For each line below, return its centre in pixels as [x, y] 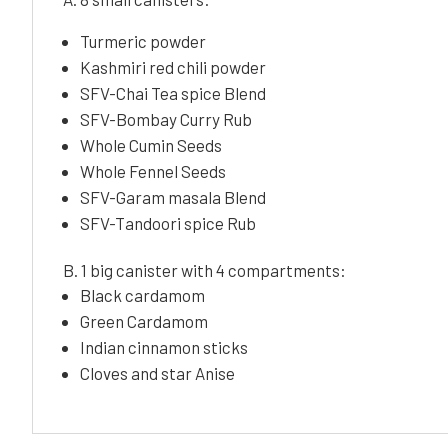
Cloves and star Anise [157, 372]
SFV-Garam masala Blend [173, 196]
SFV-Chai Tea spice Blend [173, 92]
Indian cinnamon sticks [164, 346]
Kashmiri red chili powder [173, 66]
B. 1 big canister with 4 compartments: [204, 269]
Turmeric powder [143, 40]
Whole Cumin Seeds [151, 144]
